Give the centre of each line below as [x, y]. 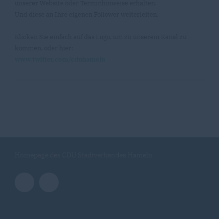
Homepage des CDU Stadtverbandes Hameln [84, 155]
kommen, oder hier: [44, 48]
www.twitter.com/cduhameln [60, 59]
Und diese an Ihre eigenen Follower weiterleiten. [87, 14]
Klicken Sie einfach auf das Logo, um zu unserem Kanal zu [101, 37]
